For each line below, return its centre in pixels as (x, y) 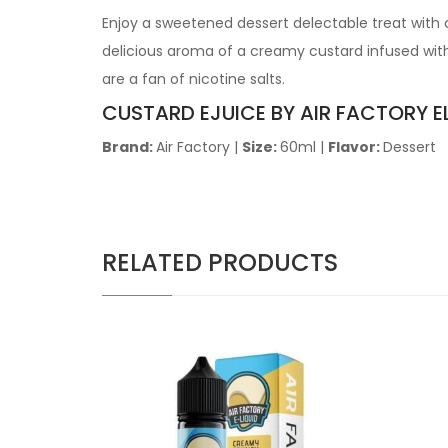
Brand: (129, 147)
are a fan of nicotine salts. (193, 79)
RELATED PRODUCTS (220, 262)
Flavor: (355, 147)
